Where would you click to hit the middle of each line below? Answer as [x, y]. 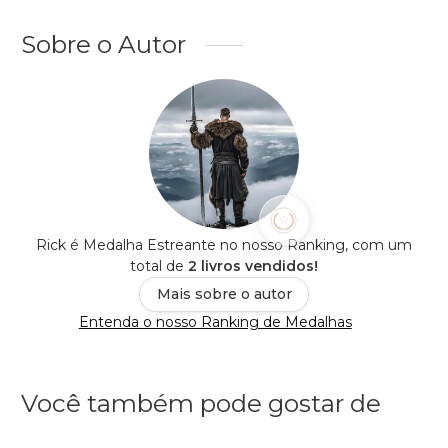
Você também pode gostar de [201, 403]
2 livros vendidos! [253, 266]
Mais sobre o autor [224, 294]
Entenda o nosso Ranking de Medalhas [215, 322]
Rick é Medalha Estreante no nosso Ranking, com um [224, 245]
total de [159, 266]
